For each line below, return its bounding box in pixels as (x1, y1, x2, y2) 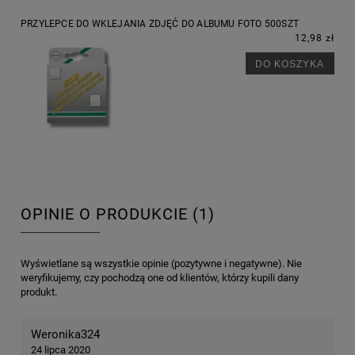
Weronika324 (31, 327, 100, 342)
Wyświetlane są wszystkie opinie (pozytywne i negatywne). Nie (21, 258, 302, 270)
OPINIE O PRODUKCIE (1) (21, 204, 215, 223)
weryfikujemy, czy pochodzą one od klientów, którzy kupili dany (21, 272, 299, 284)
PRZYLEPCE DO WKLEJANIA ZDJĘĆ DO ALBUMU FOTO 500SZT (21, 18, 299, 30)
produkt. (21, 286, 57, 299)
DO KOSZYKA (255, 58, 325, 69)
